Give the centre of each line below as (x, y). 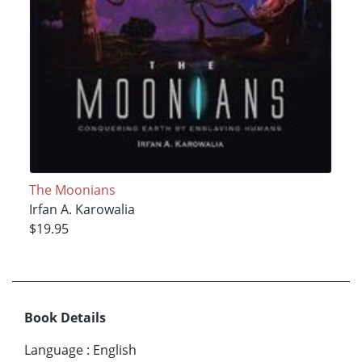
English (115, 349)
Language (54, 349)
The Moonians (72, 189)
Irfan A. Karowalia (82, 209)
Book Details (65, 317)
